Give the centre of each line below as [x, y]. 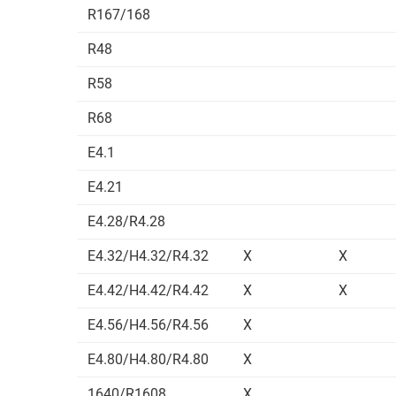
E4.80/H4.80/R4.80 [149, 359]
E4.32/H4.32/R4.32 [149, 256]
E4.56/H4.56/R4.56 [149, 325]
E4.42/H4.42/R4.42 [149, 290]
